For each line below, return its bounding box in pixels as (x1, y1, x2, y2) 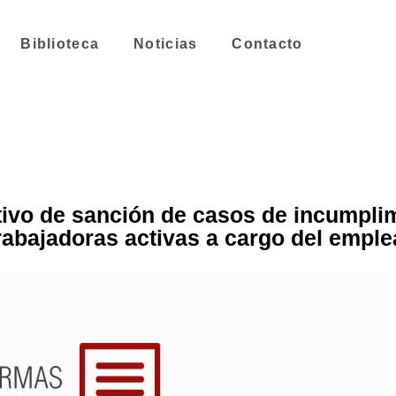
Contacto (232, 36, 303, 51)
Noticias (133, 36, 198, 51)
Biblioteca (20, 36, 100, 51)
